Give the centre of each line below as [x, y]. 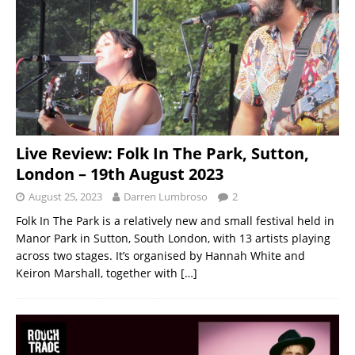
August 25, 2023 [65, 196]
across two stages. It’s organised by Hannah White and [160, 255]
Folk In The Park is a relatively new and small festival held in [175, 220]
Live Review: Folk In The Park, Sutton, [162, 153]
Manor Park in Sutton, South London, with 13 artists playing [173, 238]
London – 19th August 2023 [120, 174]
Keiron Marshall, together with [98, 273]
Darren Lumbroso [166, 196]
